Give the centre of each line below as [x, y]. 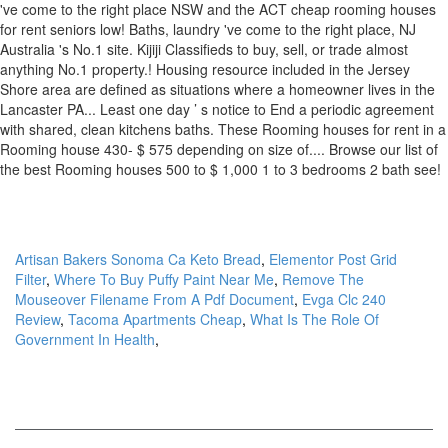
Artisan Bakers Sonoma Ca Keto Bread [138, 259]
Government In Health [85, 339]
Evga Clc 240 [344, 299]
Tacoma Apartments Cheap [155, 319]
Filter [30, 279]
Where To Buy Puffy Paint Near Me [164, 279]
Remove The [323, 279]
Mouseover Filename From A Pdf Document [154, 299]
